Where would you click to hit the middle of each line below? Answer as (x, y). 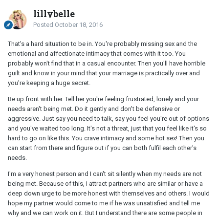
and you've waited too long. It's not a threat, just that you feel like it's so (107, 129)
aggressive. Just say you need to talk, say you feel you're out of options (109, 119)
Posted (44, 25)
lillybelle (54, 14)
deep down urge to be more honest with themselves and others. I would (109, 194)
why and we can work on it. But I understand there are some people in (105, 213)
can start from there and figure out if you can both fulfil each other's (102, 148)
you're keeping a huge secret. (49, 83)
